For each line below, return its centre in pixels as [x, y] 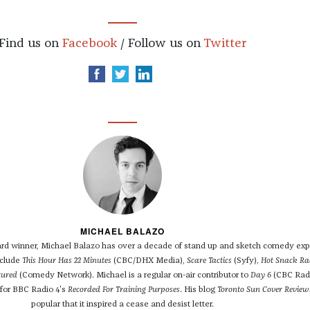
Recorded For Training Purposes [124, 290]
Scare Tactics [209, 261]
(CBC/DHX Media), [149, 261]
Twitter [225, 44]
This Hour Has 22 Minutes [67, 261]
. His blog [199, 290]
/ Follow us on [160, 44]
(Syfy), [246, 261]
